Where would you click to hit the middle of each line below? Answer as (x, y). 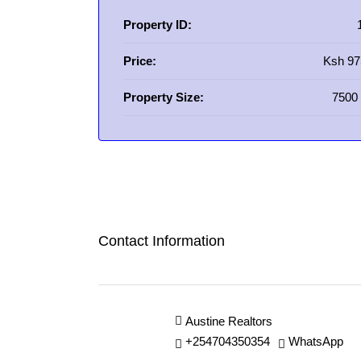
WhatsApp (316, 341)
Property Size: (164, 97)
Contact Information (162, 241)
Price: (140, 61)
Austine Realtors (229, 321)
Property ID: (158, 25)
